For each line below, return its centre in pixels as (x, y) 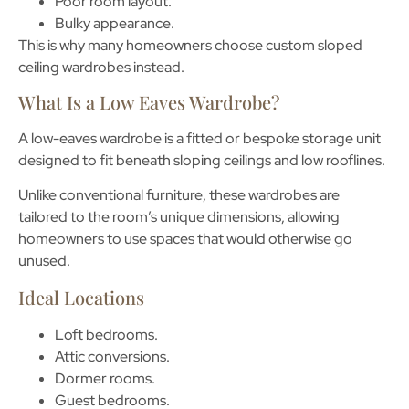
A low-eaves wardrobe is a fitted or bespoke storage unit (199, 138)
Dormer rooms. (105, 378)
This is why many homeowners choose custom (168, 45)
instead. (157, 67)
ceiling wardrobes (74, 67)
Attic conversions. (112, 356)
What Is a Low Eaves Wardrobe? (149, 102)
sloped (340, 45)
